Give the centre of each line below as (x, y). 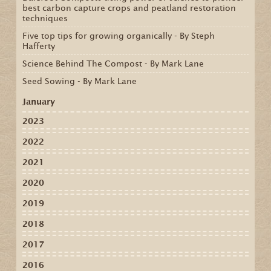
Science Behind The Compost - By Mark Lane (113, 64)
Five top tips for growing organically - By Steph (118, 36)
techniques (45, 18)
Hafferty (38, 46)
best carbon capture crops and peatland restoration (129, 8)
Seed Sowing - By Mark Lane (79, 81)
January (38, 102)
